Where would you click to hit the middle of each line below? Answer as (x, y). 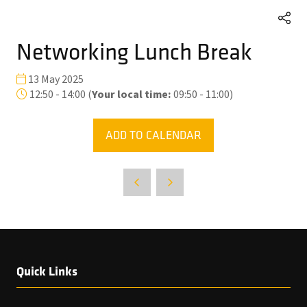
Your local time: (132, 94)
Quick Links (47, 271)
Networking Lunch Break (134, 51)
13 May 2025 (55, 79)
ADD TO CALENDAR (153, 135)
